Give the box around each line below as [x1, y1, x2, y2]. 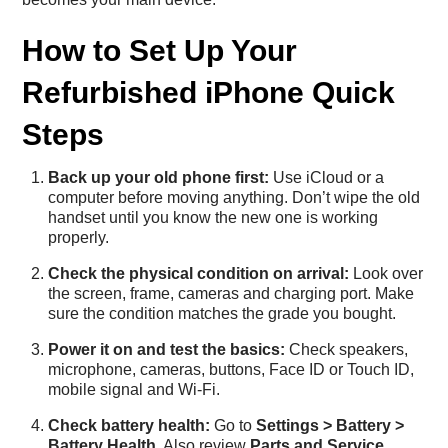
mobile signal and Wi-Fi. [48, 380, 220, 398]
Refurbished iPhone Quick [22, 75, 396, 109]
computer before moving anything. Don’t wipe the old [48, 188, 420, 206]
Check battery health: [48, 416, 210, 434]
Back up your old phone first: [48, 168, 269, 186]
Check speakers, [285, 340, 408, 358]
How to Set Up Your [22, 33, 298, 67]
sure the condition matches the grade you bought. [48, 304, 396, 322]
